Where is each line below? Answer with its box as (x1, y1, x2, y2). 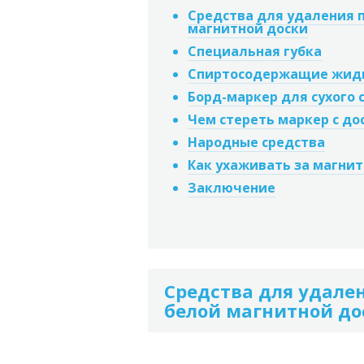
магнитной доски (188, 19, 308, 37)
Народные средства (188, 133, 325, 151)
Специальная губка (188, 42, 322, 60)
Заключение (188, 179, 275, 197)
